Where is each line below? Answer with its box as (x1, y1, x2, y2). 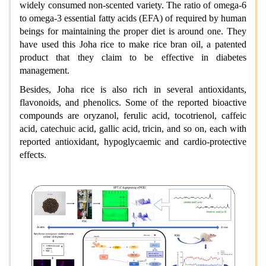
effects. (20, 150, 46, 160)
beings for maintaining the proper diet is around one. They (20, 26, 246, 37)
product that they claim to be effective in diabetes (20, 52, 246, 63)
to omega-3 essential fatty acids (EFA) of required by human (20, 13, 246, 24)
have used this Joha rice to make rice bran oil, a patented (20, 39, 246, 50)
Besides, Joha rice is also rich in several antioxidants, (20, 84, 246, 95)
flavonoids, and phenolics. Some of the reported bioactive (20, 97, 246, 108)
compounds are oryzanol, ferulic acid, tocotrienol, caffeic (20, 110, 246, 121)
